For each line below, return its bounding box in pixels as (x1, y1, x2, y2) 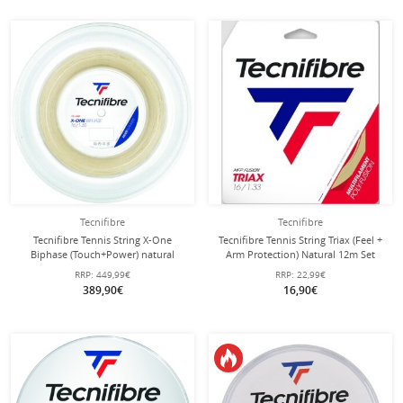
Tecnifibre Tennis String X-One (33, 233, 172, 246)
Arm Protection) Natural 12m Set (226, 247, 375, 261)
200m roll (81, 262, 124, 275)
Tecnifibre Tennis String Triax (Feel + (219, 233, 382, 246)
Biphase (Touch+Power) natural (31, 247, 175, 261)
